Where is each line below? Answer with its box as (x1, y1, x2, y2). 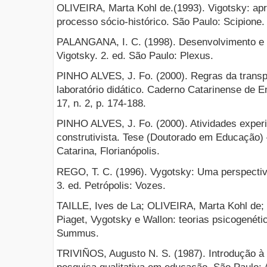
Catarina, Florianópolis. (57, 145, 160, 157)
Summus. (57, 227, 99, 239)
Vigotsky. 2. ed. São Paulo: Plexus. (57, 50, 213, 62)
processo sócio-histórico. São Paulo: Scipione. (57, 15, 265, 27)
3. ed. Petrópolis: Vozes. (57, 179, 166, 191)
